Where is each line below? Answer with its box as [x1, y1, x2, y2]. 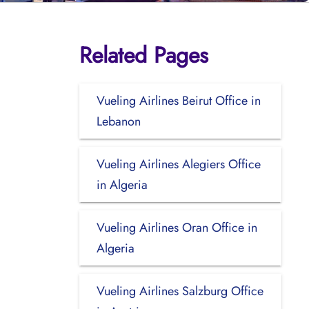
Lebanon [96, 112, 141, 130]
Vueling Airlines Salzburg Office [96, 281, 263, 300]
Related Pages [79, 39, 208, 71]
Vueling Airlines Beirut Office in [96, 91, 261, 110]
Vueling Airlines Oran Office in [96, 218, 257, 237]
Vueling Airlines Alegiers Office [96, 154, 261, 173]
